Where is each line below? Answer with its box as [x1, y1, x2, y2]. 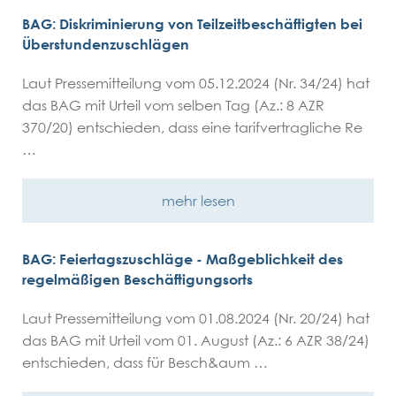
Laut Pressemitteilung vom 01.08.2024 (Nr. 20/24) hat [22, 309, 369, 327]
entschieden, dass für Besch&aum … [22, 354, 268, 371]
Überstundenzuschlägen [22, 35, 189, 53]
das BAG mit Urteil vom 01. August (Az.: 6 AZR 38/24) [22, 331, 369, 349]
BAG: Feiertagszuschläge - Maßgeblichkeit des [22, 250, 343, 268]
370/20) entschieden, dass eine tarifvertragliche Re [22, 118, 362, 136]
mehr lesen [161, 192, 235, 209]
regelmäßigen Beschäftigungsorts [22, 270, 253, 288]
